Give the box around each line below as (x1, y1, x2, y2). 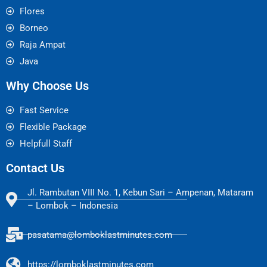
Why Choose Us (6, 79, 89, 94)
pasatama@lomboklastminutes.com (27, 229, 173, 240)
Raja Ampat (19, 39, 66, 51)
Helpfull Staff (19, 138, 72, 150)
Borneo (19, 23, 48, 34)
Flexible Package (19, 122, 86, 133)
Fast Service (19, 105, 69, 116)
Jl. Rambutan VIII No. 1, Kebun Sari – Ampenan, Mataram (27, 187, 254, 198)
